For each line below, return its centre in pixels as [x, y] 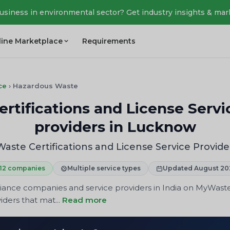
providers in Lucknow [115, 127]
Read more [84, 200]
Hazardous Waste [45, 86]
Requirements [109, 41]
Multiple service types [104, 168]
